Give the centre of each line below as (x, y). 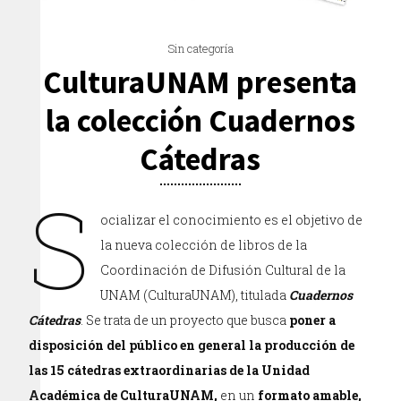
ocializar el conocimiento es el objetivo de (232, 220)
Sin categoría (200, 48)
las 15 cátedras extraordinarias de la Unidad (170, 370)
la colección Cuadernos (200, 121)
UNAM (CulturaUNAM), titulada (195, 295)
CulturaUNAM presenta (200, 82)
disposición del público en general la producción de (192, 345)
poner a (313, 320)
